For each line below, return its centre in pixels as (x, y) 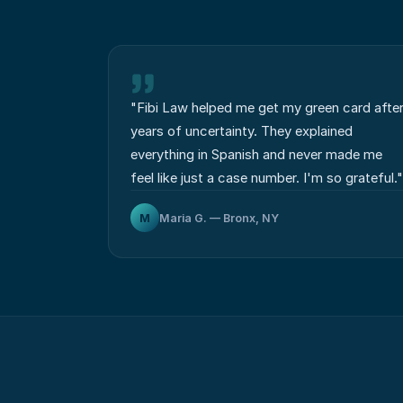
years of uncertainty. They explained (242, 131)
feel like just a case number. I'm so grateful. (264, 178)
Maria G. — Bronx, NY (219, 218)
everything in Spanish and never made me (256, 155)
